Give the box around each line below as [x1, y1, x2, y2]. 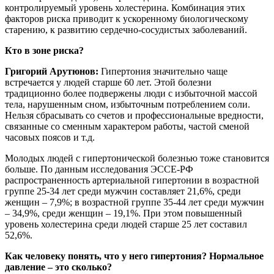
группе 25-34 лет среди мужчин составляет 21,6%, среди [5, 186, 241, 197]
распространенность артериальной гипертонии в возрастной [5, 175, 259, 186]
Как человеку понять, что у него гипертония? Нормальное [5, 251, 264, 262]
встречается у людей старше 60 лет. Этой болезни [5, 77, 212, 88]
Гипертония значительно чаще [98, 66, 228, 77]
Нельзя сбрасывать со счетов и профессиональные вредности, [5, 110, 264, 121]
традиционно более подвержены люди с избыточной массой [5, 88, 257, 99]
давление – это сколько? [5, 262, 112, 273]
